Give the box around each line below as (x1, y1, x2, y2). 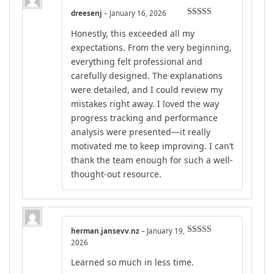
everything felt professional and (71, 55, 202, 67)
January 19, (147, 226, 185, 235)
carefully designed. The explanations (71, 69, 223, 81)
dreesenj (71, 9, 104, 18)
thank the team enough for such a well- (71, 154, 233, 166)
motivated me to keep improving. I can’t (71, 139, 234, 152)
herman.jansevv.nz (71, 226, 141, 235)
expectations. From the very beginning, (71, 41, 232, 53)
